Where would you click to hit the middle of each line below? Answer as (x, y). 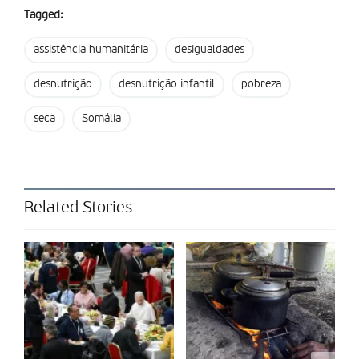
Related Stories (78, 209)
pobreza (261, 85)
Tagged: (44, 16)
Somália (101, 119)
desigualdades (210, 50)
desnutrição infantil (167, 85)
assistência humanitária (91, 50)
